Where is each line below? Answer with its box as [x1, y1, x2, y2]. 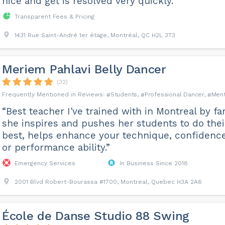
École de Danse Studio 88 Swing [2, 209, 189, 223]
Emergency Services [14, 160, 75, 167]
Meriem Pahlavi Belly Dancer [2, 62, 166, 76]
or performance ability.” [2, 142, 110, 153]
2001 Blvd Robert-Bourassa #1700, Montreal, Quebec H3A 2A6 [14, 178, 202, 185]
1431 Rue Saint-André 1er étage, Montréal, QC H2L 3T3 [14, 32, 175, 39]
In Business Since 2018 [119, 160, 188, 167]
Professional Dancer [144, 91, 204, 98]
